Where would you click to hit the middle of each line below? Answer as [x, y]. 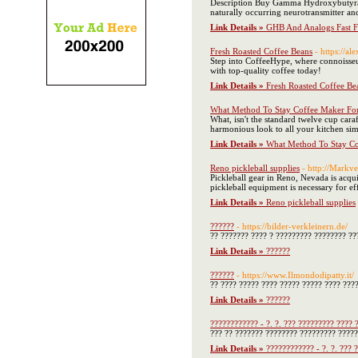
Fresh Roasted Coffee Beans [261, 51]
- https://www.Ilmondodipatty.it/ [295, 275]
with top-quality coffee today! [266, 70]
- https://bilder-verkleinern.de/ [292, 226]
